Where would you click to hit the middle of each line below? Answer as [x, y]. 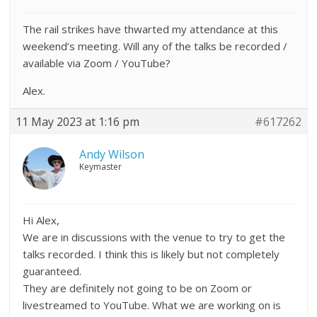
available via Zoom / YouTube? [97, 63]
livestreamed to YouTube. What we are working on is [152, 305]
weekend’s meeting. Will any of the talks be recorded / [155, 46]
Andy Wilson [112, 154]
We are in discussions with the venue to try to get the [154, 237]
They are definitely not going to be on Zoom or [138, 288]
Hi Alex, [41, 220]
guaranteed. [52, 271]
